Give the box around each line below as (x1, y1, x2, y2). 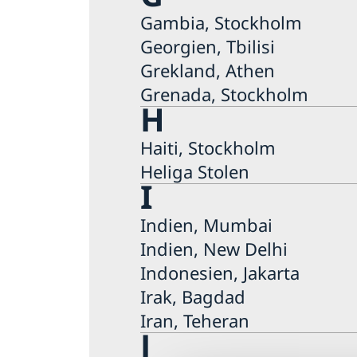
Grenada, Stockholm (140, 81, 308, 106)
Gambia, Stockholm (140, 10, 302, 34)
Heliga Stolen (140, 159, 249, 183)
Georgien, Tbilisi (140, 33, 275, 58)
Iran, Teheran (140, 308, 249, 332)
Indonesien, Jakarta (140, 260, 300, 284)
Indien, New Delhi (140, 236, 288, 261)
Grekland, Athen (140, 57, 275, 82)
